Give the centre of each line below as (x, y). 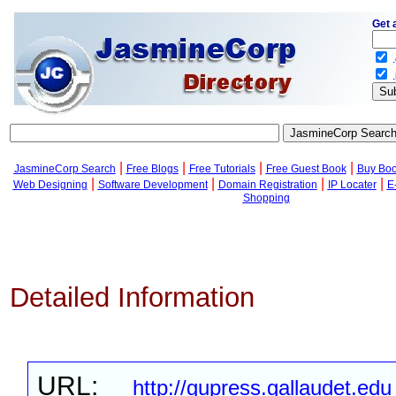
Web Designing (50, 185)
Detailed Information (132, 297)
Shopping (266, 198)
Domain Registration (267, 185)
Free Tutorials (222, 169)
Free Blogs (152, 169)
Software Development (152, 185)
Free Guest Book (306, 169)
